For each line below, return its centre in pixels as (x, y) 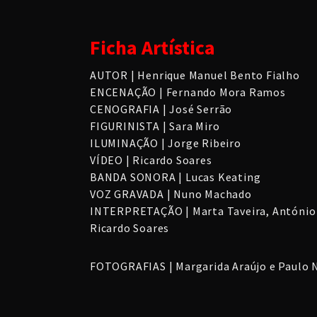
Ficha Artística (152, 47)
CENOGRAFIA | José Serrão (161, 109)
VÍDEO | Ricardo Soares (151, 160)
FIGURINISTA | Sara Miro (155, 126)
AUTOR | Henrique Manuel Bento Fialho (195, 75)
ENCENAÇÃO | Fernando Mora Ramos (188, 92)
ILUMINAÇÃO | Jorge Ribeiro (166, 143)
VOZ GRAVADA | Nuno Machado (171, 194)
